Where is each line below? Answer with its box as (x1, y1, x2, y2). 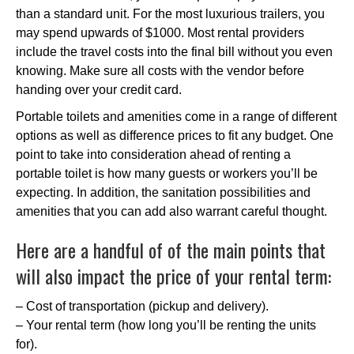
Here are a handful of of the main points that (16, 235, 326, 264)
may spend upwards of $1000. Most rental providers (16, 25, 304, 40)
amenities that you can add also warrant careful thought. (16, 204, 327, 218)
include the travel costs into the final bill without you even (16, 44, 333, 58)
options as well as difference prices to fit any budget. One (16, 128, 333, 142)
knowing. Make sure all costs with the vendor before (16, 63, 304, 77)
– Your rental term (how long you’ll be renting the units (16, 318, 316, 332)
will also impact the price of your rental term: (16, 261, 331, 290)
